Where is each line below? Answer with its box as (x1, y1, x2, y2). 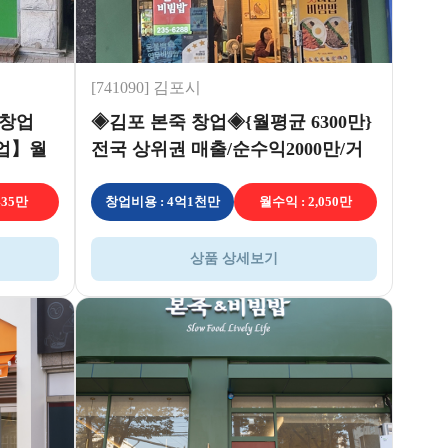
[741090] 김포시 (90, 78, 201, 96)
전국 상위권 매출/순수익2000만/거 (90, 138, 363, 159)
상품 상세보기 (189, 250, 278, 266)
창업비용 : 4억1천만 (104, 193, 220, 209)
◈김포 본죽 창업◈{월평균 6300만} (90, 111, 372, 132)
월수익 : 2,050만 (258, 193, 352, 209)
